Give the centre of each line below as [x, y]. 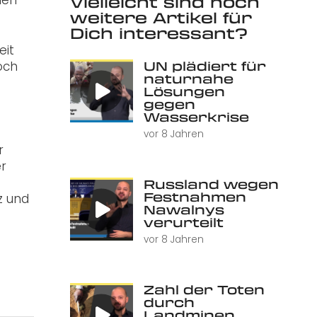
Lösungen [184, 91]
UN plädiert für [204, 65]
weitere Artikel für [161, 18]
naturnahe [188, 78]
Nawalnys [184, 210]
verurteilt [183, 223]
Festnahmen [195, 197]
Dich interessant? [158, 33]
